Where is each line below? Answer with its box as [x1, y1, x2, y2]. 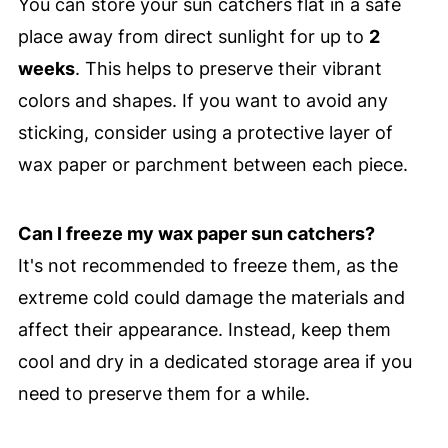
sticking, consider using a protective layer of [17, 121, 393, 143]
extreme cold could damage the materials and [17, 286, 405, 308]
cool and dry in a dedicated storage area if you [17, 350, 412, 372]
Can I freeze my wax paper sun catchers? [17, 222, 375, 244]
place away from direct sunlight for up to [17, 25, 369, 47]
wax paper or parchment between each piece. [17, 153, 408, 175]
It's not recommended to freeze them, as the [17, 254, 398, 276]
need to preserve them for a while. [17, 382, 310, 404]
